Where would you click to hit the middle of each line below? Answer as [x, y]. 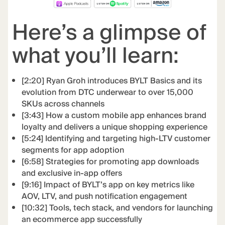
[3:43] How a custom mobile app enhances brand [114, 116]
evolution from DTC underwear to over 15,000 [108, 93]
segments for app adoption [73, 151]
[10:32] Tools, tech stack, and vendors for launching [118, 208]
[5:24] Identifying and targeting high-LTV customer [116, 139]
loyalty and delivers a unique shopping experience [115, 128]
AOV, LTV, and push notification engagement [105, 197]
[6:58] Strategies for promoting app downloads [110, 162]
